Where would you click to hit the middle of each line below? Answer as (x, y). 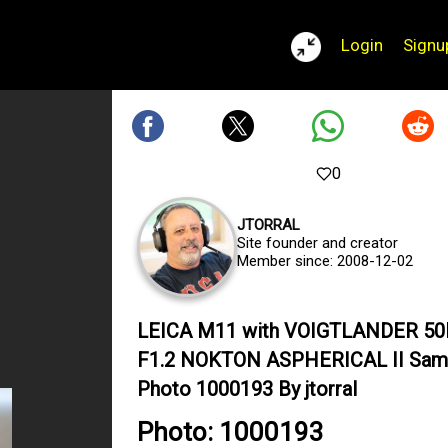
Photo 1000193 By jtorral (247, 389)
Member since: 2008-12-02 (325, 261)
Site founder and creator (317, 243)
